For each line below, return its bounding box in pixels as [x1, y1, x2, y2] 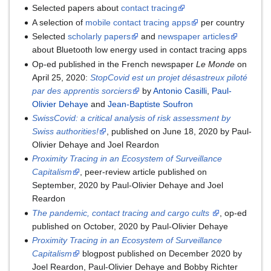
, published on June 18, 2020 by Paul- [106, 126, 252, 136]
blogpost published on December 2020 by [80, 249, 243, 259]
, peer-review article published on [80, 167, 207, 177]
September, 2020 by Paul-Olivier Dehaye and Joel [32, 180, 224, 191]
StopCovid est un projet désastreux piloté [90, 72, 248, 82]
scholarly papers [68, 31, 131, 42]
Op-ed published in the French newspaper [32, 59, 197, 69]
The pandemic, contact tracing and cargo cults [32, 207, 210, 218]
